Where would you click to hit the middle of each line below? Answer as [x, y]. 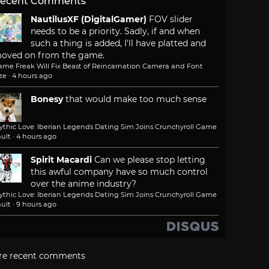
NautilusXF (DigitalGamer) [89, 20]
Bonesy [47, 99]
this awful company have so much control [119, 172]
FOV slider [171, 20]
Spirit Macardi [61, 160]
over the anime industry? [83, 184]
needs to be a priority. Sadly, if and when [115, 32]
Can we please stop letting [150, 160]
